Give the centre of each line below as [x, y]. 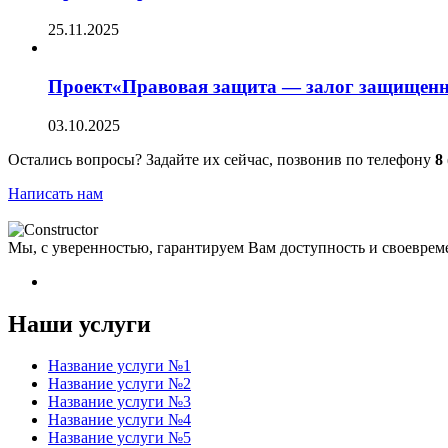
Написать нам [55, 193]
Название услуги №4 [119, 420]
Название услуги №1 [119, 366]
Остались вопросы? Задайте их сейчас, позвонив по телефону [221, 159]
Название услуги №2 [119, 384]
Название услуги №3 [119, 402]
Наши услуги [79, 323]
